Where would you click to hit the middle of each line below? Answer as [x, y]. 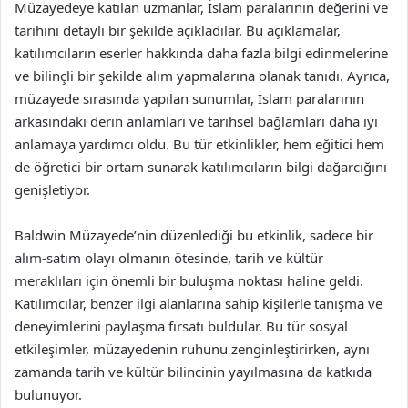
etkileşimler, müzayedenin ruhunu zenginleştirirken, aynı [192, 348]
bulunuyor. [48, 394]
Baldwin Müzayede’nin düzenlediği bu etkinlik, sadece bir [194, 235]
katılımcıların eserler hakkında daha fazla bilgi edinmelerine [201, 52]
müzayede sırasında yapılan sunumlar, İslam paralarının [189, 98]
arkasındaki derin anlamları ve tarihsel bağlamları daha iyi [196, 121]
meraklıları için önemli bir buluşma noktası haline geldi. [189, 280]
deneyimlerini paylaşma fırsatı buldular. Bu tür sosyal [181, 326]
